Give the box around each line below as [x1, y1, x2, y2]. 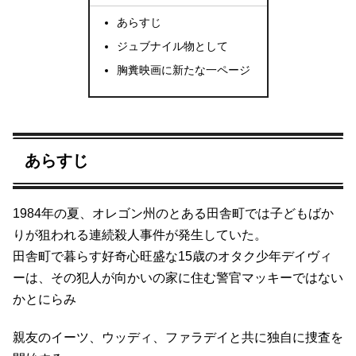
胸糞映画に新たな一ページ [116, 64, 250, 77]
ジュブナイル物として [116, 40, 228, 53]
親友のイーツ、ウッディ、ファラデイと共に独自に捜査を [13, 330, 343, 344]
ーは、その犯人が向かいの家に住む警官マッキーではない [13, 270, 343, 284]
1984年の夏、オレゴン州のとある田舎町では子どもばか [13, 206, 334, 220]
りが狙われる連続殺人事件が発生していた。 [13, 227, 267, 242]
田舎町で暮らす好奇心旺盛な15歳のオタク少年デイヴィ [13, 249, 332, 263]
